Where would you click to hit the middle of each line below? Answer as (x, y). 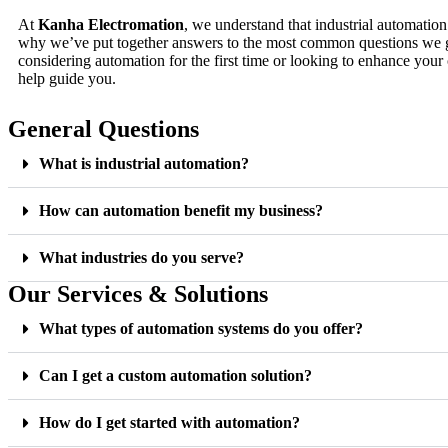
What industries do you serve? (141, 257)
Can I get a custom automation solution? (175, 375)
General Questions (103, 129)
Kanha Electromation (111, 24)
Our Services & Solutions (138, 294)
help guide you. (67, 78)
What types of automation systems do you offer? (201, 328)
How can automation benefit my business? (181, 210)
